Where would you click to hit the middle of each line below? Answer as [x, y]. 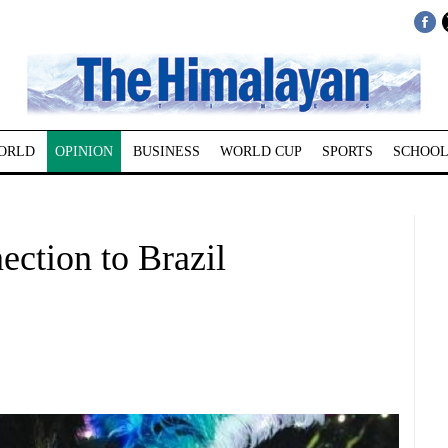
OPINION [83, 151]
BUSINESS [166, 151]
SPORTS [347, 151]
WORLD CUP [260, 151]
